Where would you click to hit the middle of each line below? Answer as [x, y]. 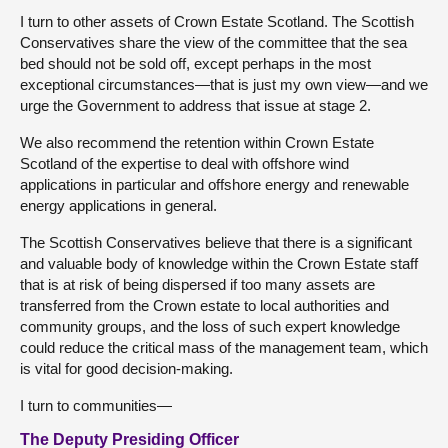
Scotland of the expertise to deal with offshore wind [184, 163]
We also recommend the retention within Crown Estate [197, 142]
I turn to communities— [96, 405]
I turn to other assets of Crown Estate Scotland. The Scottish [217, 21]
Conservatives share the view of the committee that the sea [213, 42]
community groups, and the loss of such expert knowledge [210, 326]
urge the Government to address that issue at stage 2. [195, 105]
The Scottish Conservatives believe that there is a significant [216, 242]
